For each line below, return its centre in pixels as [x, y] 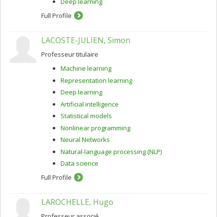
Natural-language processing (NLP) [111, 151]
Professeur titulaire [70, 54]
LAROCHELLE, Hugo [77, 202]
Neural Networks [85, 139]
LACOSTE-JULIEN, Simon [86, 40]
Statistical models [86, 116]
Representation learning [96, 80]
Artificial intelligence [90, 104]
